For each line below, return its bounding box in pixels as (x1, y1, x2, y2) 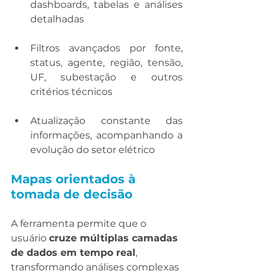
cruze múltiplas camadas (49, 232, 181, 244)
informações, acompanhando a (30, 129, 183, 141)
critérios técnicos (30, 85, 113, 97)
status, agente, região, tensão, (30, 56, 183, 68)
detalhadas (30, 13, 84, 25)
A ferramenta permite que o (11, 217, 149, 229)
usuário (11, 232, 49, 244)
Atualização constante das (30, 114, 183, 126)
